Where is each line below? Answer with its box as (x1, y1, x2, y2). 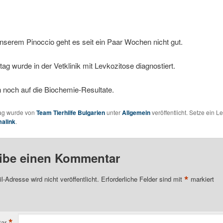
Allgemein (121, 108, 150, 117)
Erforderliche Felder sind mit (101, 174, 184, 184)
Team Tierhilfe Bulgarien (36, 108, 105, 117)
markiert (188, 174, 214, 184)
